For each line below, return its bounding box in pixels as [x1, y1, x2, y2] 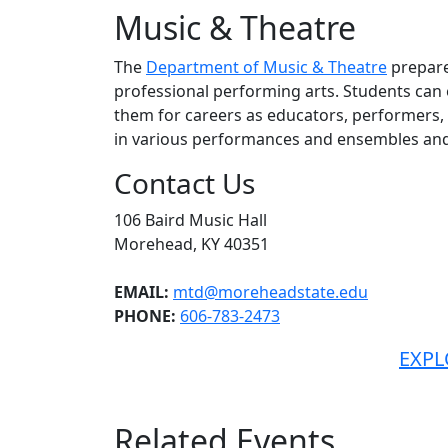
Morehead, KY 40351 [114, 233, 269, 256]
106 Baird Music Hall [114, 209, 267, 232]
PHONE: [114, 305, 176, 328]
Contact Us [114, 164, 255, 203]
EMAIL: [114, 281, 169, 304]
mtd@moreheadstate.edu [173, 281, 368, 304]
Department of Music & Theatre [146, 56, 387, 79]
